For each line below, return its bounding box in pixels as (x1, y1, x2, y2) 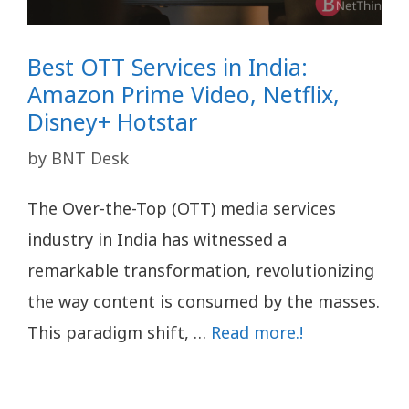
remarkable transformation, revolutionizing (27, 258, 374, 281)
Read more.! (211, 320, 303, 343)
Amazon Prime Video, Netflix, (27, 79, 340, 110)
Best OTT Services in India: (27, 51, 308, 83)
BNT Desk (51, 147, 129, 170)
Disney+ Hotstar (27, 106, 197, 138)
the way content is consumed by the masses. (27, 289, 380, 312)
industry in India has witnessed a (27, 227, 287, 250)
